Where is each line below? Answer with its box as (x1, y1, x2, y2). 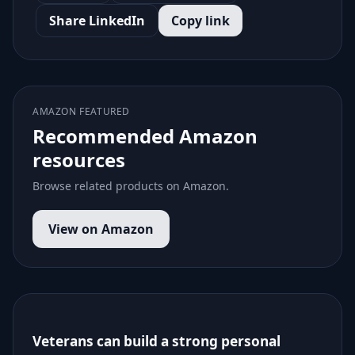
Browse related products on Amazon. (32, 178, 229, 193)
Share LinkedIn (49, 12, 145, 29)
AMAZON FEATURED (32, 105, 130, 118)
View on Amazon (48, 220, 154, 238)
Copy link (171, 12, 230, 29)
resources (32, 147, 125, 173)
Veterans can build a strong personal (32, 332, 281, 350)
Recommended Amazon (32, 123, 258, 149)
